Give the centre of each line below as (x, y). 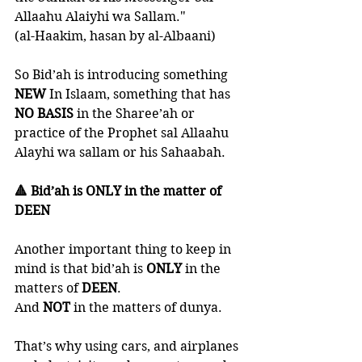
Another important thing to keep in (124, 249)
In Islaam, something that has (141, 94)
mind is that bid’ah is (80, 269)
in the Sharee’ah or (136, 114)
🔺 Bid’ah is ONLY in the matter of (120, 191)
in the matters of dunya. (149, 307)
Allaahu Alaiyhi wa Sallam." (102, 17)
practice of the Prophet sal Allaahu (123, 133)
